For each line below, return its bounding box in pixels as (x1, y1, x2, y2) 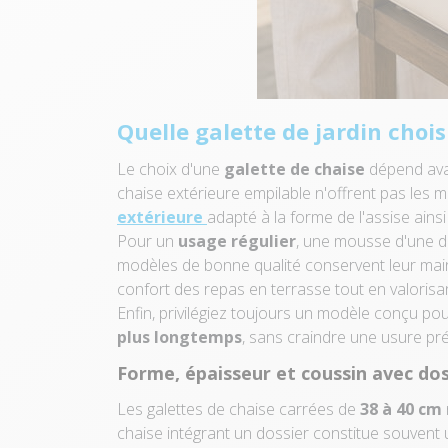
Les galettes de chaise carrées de (117, 397, 360, 420)
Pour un (117, 229, 178, 252)
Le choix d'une (117, 157, 224, 180)
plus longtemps (117, 325, 242, 348)
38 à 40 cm (360, 397, 442, 420)
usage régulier (178, 229, 296, 252)
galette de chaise (224, 157, 365, 180)
